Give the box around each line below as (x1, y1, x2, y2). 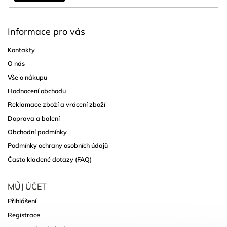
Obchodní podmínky (8, 128, 67, 136)
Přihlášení (8, 197, 36, 205)
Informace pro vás (8, 26, 85, 38)
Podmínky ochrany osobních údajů (8, 141, 108, 150)
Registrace (8, 211, 40, 219)
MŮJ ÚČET (8, 181, 47, 192)
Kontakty (8, 46, 35, 54)
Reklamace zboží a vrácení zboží (8, 100, 105, 109)
